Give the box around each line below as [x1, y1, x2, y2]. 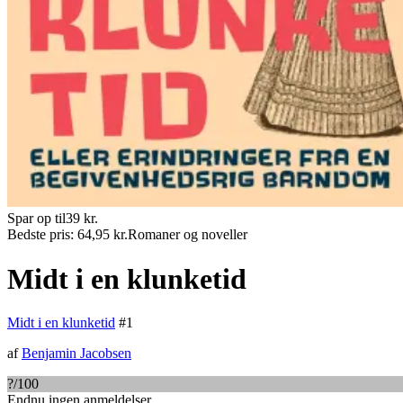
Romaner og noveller [128, 227, 247, 243]
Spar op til [7, 210, 66, 227]
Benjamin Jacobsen [22, 345, 131, 362]
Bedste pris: [7, 227, 77, 243]
